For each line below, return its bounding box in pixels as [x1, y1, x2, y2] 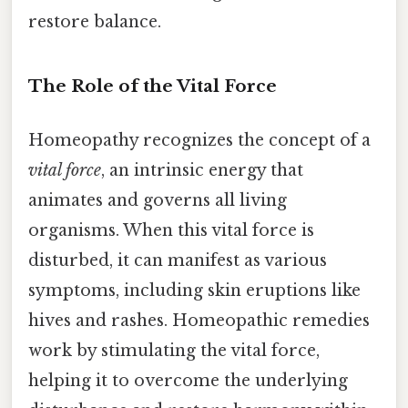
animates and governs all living [28, 189, 287, 210]
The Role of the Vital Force [28, 75, 277, 97]
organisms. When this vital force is [28, 219, 314, 240]
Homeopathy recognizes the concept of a [28, 129, 371, 150]
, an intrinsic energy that [101, 159, 303, 180]
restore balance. [28, 11, 161, 32]
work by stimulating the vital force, [28, 340, 320, 361]
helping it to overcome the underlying [28, 370, 348, 391]
